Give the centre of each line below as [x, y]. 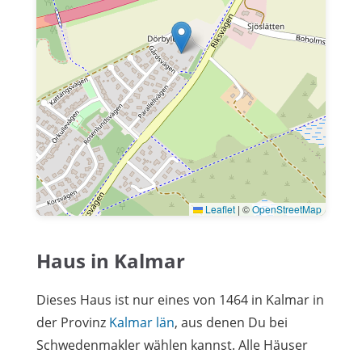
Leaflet [219, 208]
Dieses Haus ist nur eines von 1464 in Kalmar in [180, 299]
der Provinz [73, 322]
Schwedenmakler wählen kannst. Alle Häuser [172, 345]
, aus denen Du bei [231, 322]
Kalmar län [142, 322]
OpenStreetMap [287, 208]
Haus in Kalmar [111, 260]
